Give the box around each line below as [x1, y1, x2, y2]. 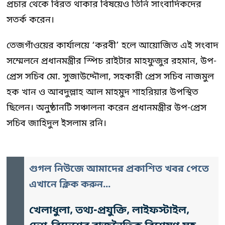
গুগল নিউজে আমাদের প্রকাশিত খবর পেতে [29, 163, 209, 176]
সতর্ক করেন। [7, 14, 54, 26]
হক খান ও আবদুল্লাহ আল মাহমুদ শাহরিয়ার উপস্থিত [7, 86, 198, 98]
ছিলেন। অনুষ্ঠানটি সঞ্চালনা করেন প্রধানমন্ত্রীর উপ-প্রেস [7, 101, 206, 114]
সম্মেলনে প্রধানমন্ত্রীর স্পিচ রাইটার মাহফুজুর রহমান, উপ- [7, 55, 216, 67]
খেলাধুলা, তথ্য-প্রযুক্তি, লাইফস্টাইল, [29, 203, 189, 218]
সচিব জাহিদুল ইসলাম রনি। [7, 117, 106, 130]
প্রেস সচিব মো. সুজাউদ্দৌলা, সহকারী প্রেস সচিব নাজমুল [7, 70, 214, 83]
